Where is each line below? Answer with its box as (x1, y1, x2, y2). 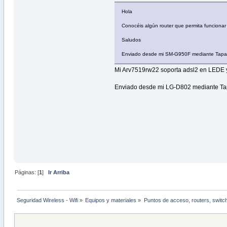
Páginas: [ (14, 169, 39, 176)
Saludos (122, 37, 141, 43)
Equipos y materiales (85, 197, 137, 204)
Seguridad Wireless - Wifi (16, 197, 78, 204)
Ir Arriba (48, 169, 69, 176)
